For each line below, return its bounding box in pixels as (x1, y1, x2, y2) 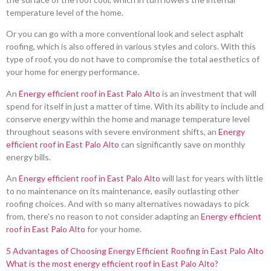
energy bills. (6, 151, 51, 162)
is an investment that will (160, 88, 256, 99)
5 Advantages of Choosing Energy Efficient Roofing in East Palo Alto (6, 245, 264, 256)
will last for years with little (160, 173, 263, 184)
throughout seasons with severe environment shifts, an (6, 126, 218, 137)
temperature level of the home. (6, 7, 123, 18)
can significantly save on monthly (119, 139, 245, 149)
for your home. (85, 224, 142, 235)
